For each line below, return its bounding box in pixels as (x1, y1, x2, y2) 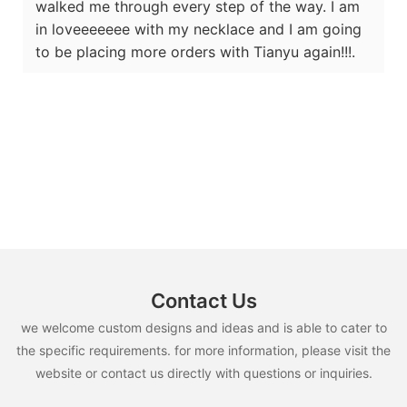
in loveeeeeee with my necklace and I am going (35, 19, 362, 38)
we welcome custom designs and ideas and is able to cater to (20, 319, 387, 335)
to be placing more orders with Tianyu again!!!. (35, 42, 355, 61)
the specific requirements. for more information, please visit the (16, 342, 391, 358)
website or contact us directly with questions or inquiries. (35, 364, 372, 381)
